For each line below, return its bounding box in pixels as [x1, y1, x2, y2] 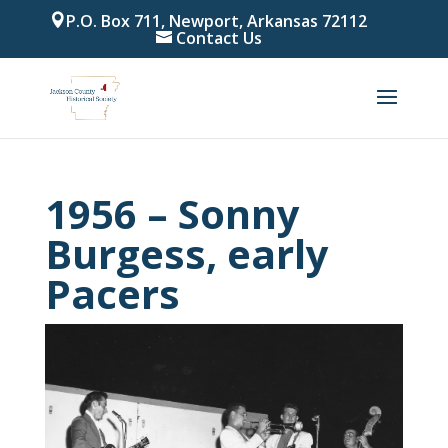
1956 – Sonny [44, 186, 300, 241]
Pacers [44, 266, 180, 321]
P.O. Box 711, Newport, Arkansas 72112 [66, 10, 368, 32]
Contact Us [175, 27, 262, 49]
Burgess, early [44, 226, 329, 281]
